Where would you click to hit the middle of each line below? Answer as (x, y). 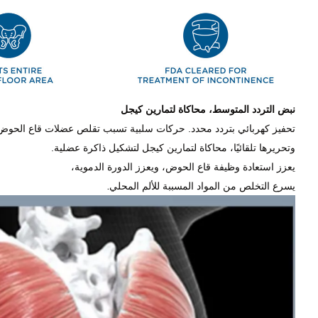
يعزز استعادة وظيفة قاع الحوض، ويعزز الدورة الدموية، (183, 166)
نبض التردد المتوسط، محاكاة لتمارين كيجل (208, 109)
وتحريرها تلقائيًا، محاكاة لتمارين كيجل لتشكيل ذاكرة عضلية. (173, 147)
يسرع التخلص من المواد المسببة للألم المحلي (202, 186)
